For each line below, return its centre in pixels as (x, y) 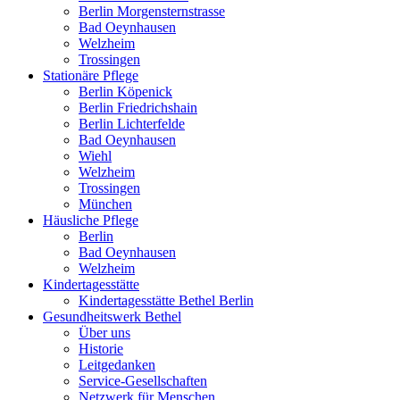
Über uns (104, 333)
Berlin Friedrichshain (138, 108)
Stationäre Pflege (91, 75)
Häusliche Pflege (91, 220)
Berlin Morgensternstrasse (152, 11)
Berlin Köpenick (125, 92)
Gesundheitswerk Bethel (112, 317)
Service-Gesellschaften (143, 381)
